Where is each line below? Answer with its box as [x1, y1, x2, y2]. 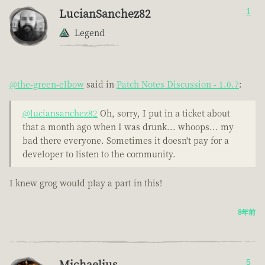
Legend [75, 27, 105, 39]
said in [84, 78, 117, 91]
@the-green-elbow [9, 78, 84, 91]
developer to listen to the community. [22, 148, 176, 160]
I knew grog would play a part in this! [9, 177, 162, 189]
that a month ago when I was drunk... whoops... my [22, 121, 234, 133]
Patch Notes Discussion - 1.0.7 [117, 78, 239, 91]
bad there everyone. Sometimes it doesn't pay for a [22, 134, 229, 147]
